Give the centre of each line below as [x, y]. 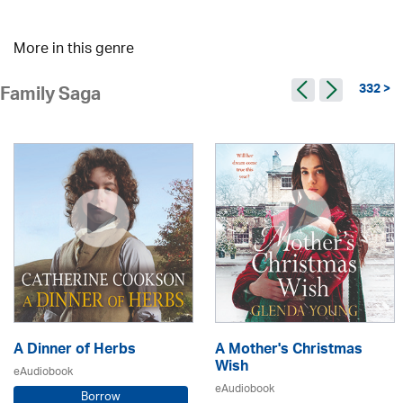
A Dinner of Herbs [75, 351]
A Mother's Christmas [289, 351]
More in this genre [74, 50]
